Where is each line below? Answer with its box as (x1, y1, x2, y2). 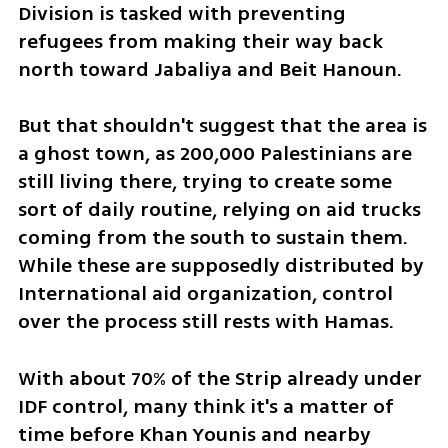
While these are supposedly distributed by (17, 251, 424, 281)
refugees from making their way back (17, 26, 383, 56)
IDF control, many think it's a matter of (17, 392, 394, 422)
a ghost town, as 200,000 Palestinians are (17, 139, 412, 169)
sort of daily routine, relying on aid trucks (17, 195, 421, 225)
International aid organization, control (17, 279, 393, 309)
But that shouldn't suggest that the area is (17, 111, 427, 141)
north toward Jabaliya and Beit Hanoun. (17, 54, 402, 84)
